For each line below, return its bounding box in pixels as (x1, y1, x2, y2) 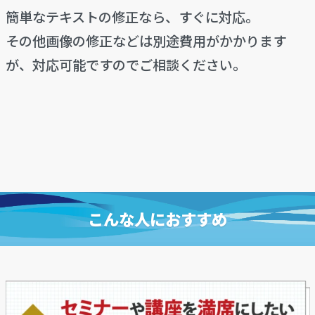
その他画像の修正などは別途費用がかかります (5, 31, 286, 51)
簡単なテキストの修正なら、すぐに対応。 (5, 7, 259, 27)
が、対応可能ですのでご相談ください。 (5, 55, 246, 75)
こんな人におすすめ (88, 207, 227, 231)
